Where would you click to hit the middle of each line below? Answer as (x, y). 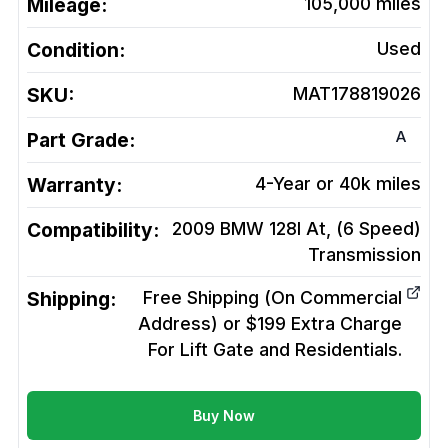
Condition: (76, 50)
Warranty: (74, 185)
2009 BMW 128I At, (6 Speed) (296, 229)
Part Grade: (81, 140)
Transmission (364, 255)
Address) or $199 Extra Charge (270, 324)
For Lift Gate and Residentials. (275, 350)
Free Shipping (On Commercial (272, 298)
